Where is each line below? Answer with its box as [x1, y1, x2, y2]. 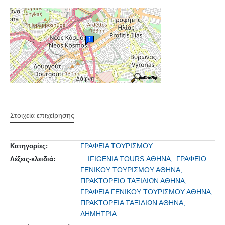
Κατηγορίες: [10, 142, 48, 150]
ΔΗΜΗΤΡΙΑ [80, 209, 117, 218]
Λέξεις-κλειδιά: [10, 155, 55, 163]
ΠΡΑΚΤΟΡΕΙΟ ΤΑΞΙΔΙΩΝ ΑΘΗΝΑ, [80, 176, 189, 185]
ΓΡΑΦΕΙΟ [176, 154, 206, 163]
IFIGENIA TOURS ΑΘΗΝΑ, [88, 154, 175, 163]
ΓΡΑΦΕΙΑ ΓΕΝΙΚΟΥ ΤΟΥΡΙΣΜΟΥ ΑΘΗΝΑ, [80, 187, 215, 196]
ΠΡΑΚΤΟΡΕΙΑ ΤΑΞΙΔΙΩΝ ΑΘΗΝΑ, [80, 198, 187, 207]
